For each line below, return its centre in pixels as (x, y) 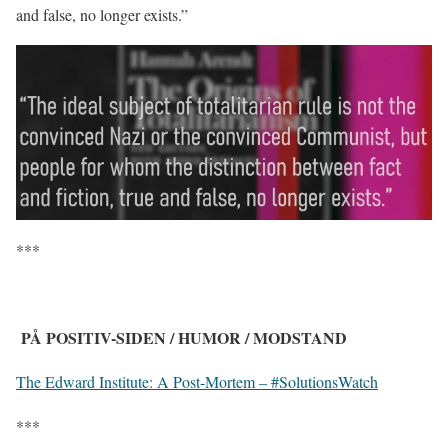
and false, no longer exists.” (102, 14)
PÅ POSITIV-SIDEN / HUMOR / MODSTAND (188, 338)
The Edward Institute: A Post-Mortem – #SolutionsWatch (197, 382)
